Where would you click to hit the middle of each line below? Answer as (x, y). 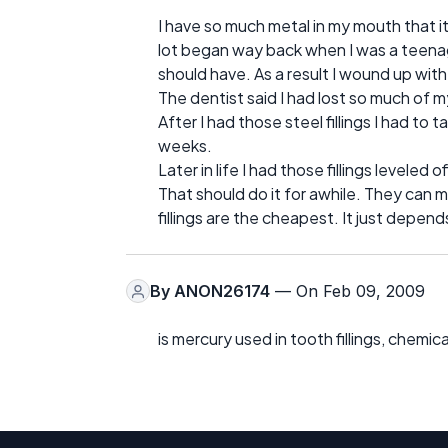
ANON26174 (222, 291)
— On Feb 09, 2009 (347, 291)
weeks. (185, 146)
